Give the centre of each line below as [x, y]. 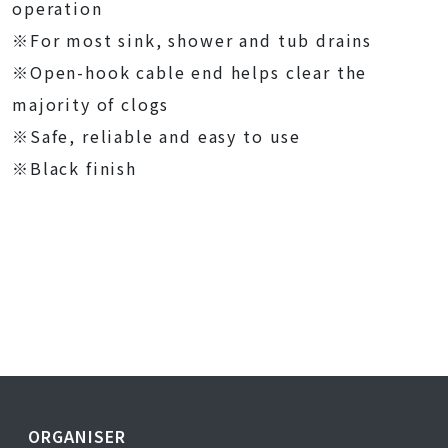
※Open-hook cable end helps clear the [190, 72]
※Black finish [74, 168]
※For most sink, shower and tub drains [192, 40]
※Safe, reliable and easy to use [157, 136]
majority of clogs [91, 104]
